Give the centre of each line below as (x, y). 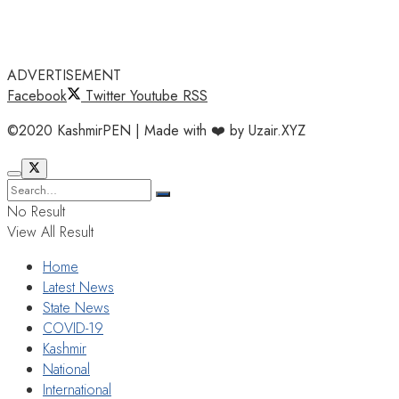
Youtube (154, 95)
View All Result (50, 232)
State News (76, 307)
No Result (36, 211)
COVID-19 (73, 328)
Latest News (78, 287)
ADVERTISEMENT (64, 75)
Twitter (106, 95)
